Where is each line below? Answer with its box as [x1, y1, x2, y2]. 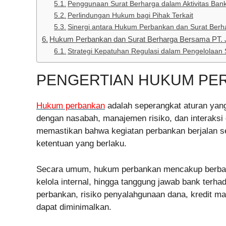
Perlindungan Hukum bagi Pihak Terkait [67, 12, 193, 20]
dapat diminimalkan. [36, 202, 111, 212]
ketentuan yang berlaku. [36, 139, 127, 149]
